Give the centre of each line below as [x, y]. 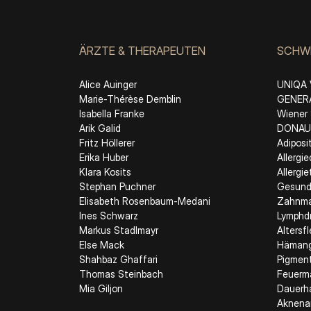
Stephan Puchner [117, 186]
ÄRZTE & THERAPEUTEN [142, 50]
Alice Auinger [108, 84]
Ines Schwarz [109, 215]
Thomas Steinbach [121, 274]
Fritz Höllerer [107, 142]
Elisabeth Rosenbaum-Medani [145, 201]
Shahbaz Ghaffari [118, 259]
